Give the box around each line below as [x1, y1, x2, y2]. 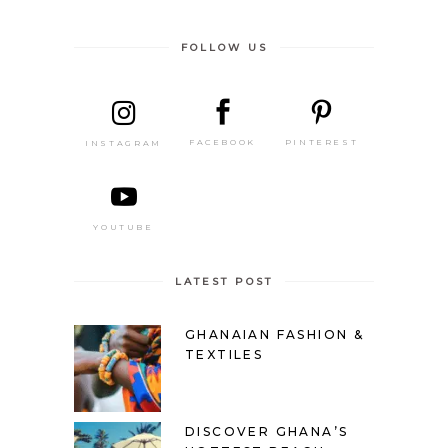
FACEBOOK [188, 137, 257, 148]
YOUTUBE [93, 221, 154, 232]
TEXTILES [185, 346, 264, 362]
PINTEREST [284, 136, 359, 147]
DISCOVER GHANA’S [185, 423, 349, 439]
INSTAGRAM [85, 137, 162, 148]
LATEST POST [175, 274, 273, 288]
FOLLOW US [180, 41, 268, 55]
